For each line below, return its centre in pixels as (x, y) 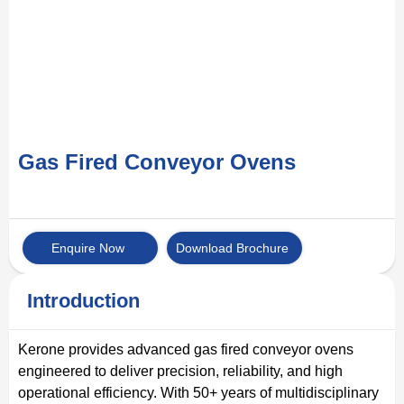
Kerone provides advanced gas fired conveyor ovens (186, 349)
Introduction (83, 300)
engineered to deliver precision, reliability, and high (180, 371)
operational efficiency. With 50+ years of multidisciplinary (198, 392)
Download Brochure (232, 248)
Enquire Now (88, 248)
